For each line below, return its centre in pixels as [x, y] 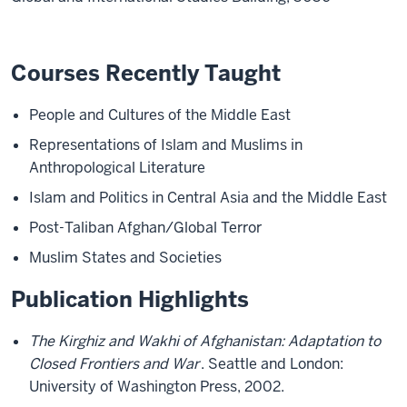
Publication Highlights [130, 299]
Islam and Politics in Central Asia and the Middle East [208, 198]
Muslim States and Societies [125, 258]
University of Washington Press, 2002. [157, 387]
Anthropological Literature [117, 168]
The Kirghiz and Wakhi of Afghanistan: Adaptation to [205, 341]
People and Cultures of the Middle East [160, 115]
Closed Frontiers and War [114, 364]
